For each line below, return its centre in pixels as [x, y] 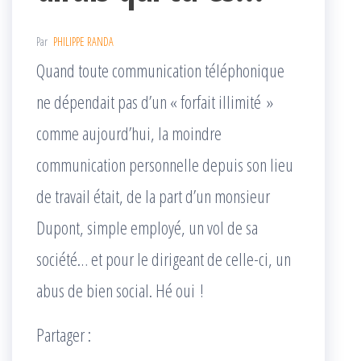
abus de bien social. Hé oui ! [120, 290]
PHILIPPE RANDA [83, 41]
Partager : [64, 334]
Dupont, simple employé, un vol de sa [147, 227]
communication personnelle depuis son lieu [165, 164]
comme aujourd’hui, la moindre [129, 133]
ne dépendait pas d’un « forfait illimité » [155, 102]
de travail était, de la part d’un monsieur [153, 196]
